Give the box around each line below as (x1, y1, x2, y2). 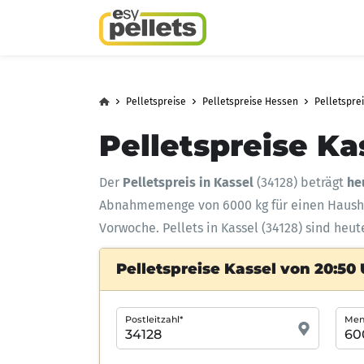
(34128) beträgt (253, 175, 347, 190)
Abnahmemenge (99, 197, 198, 213)
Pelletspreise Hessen (202, 96, 298, 107)
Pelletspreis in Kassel (123, 175, 253, 190)
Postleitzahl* (125, 314, 183, 325)
